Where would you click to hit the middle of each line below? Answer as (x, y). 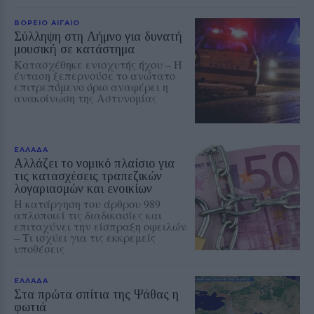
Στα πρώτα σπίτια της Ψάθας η (96, 294)
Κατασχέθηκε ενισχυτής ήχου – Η (98, 64)
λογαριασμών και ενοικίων (83, 188)
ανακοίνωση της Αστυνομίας (86, 97)
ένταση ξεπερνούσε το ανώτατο (95, 75)
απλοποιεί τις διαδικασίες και (88, 214)
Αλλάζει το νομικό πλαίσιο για (94, 163)
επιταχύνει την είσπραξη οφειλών (100, 226)
